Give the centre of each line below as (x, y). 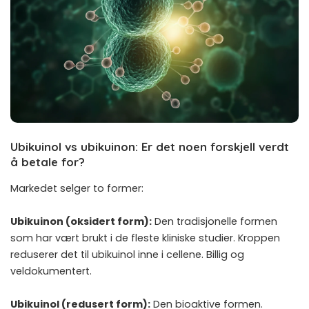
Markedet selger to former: (77, 188)
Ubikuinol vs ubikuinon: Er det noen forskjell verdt (150, 147)
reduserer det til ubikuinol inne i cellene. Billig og (127, 254)
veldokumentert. (51, 271)
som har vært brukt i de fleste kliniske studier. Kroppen (145, 238)
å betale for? (48, 162)
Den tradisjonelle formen (215, 221)
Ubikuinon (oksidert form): (81, 221)
